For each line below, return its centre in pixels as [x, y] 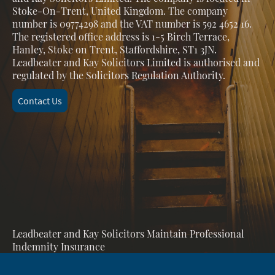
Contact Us [40, 101]
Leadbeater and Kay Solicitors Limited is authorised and [136, 63]
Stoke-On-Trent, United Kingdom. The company [120, 11]
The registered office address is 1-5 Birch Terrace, [121, 37]
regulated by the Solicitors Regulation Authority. [119, 76]
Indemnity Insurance [60, 246]
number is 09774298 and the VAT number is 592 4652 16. [132, 24]
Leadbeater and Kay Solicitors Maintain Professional [128, 233]
